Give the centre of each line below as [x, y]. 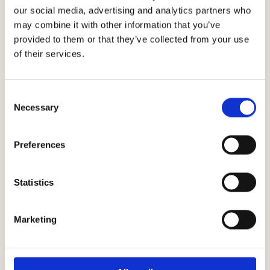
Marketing [35, 219]
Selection [23, 109]
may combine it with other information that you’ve [117, 24]
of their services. [49, 53]
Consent [21, 95]
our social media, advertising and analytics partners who [132, 10]
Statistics [34, 182]
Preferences [40, 145]
